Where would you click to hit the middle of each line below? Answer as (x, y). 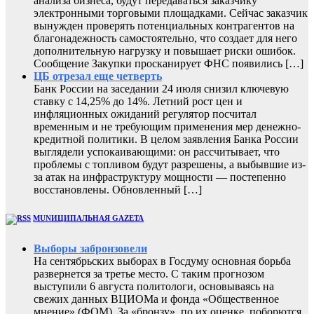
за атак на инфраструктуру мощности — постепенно (160, 177)
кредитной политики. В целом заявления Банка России (166, 139)
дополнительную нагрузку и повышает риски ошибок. (165, 51)
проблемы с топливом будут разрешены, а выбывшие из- (170, 165)
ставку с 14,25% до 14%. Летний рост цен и (138, 102)
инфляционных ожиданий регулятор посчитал (145, 114)
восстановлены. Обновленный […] (118, 190)
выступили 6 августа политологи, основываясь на (154, 287)
